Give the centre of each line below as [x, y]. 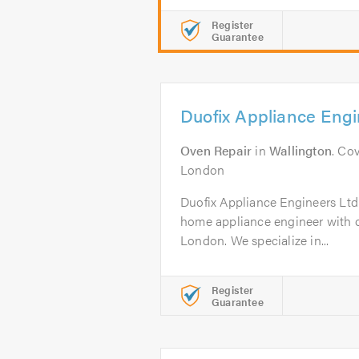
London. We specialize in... [255, 240]
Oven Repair [216, 150]
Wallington [301, 150]
